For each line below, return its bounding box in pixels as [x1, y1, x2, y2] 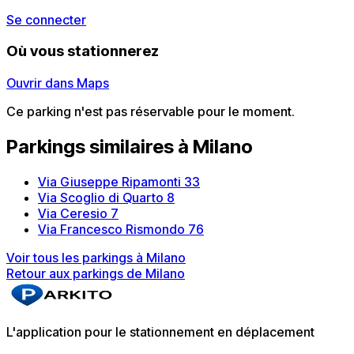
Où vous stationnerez [6, 42, 159, 61]
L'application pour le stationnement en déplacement [6, 323, 314, 340]
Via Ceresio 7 [38, 205, 119, 221]
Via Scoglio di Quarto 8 [38, 189, 175, 205]
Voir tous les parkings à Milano [6, 249, 186, 265]
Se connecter [6, 11, 86, 28]
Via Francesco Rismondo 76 [38, 220, 204, 237]
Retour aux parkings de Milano [6, 265, 185, 281]
